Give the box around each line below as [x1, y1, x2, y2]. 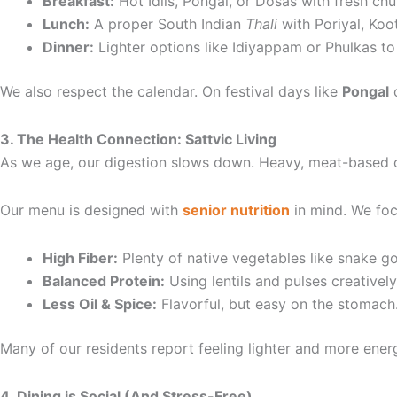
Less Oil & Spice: [43, 294, 157, 313]
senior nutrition [183, 200, 290, 219]
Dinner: [43, 37, 94, 56]
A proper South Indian [90, 14, 245, 33]
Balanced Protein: [43, 271, 165, 290]
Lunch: [43, 14, 90, 33]
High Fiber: [43, 248, 118, 267]
